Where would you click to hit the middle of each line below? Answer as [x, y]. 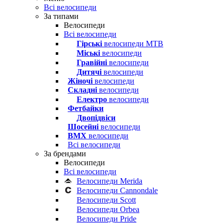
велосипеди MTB [133, 43]
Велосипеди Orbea [108, 209]
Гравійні [92, 62]
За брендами [65, 153]
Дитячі [89, 72]
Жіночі [80, 81]
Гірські [89, 43]
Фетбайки [86, 108]
